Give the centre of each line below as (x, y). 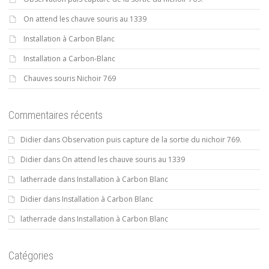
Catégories (31, 256)
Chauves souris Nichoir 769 (70, 79)
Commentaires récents (56, 115)
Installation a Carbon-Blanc (69, 59)
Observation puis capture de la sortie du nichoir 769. (152, 140)
